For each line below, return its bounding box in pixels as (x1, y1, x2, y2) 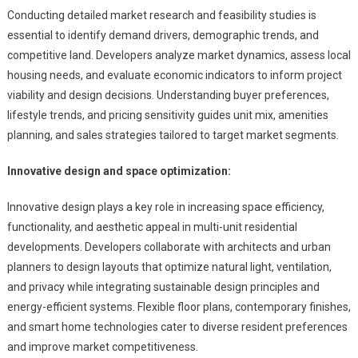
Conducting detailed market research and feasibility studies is (6, 8, 316, 22)
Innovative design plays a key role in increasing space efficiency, (6, 200, 324, 213)
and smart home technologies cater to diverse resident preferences (6, 320, 348, 333)
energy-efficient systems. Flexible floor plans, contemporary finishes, (6, 300, 351, 313)
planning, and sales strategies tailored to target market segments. (6, 128, 339, 141)
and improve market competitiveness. (6, 340, 198, 353)
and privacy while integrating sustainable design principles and (6, 280, 320, 293)
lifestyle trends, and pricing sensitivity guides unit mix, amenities (6, 108, 328, 121)
